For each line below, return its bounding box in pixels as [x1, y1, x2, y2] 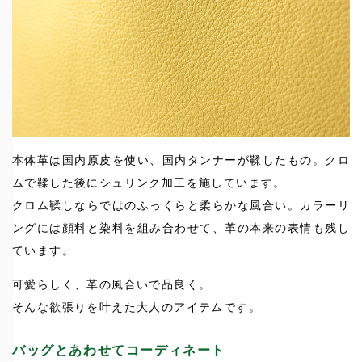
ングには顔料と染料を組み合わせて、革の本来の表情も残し [12, 221, 350, 234]
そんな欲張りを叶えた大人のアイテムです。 [12, 300, 261, 314]
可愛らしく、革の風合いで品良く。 [12, 277, 212, 291]
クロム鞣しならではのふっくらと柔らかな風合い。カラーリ [12, 198, 350, 212]
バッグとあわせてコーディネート [12, 343, 225, 357]
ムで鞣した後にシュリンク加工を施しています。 [12, 175, 286, 189]
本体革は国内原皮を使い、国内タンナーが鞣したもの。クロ [12, 153, 350, 166]
